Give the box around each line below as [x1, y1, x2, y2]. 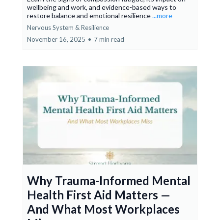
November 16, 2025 [27, 35, 85, 43]
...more [152, 11, 172, 20]
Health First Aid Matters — [27, 188, 170, 202]
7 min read [94, 35, 124, 43]
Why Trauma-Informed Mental [27, 173, 191, 188]
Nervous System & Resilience [27, 24, 109, 31]
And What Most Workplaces [27, 202, 180, 216]
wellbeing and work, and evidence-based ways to [27, 3, 176, 11]
